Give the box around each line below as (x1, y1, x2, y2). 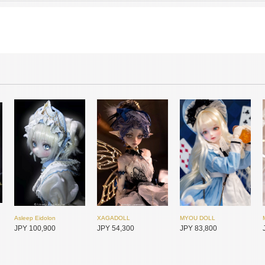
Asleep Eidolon (14, 215, 56, 221)
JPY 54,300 (97, 224, 134, 232)
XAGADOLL (97, 215, 130, 221)
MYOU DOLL (180, 215, 215, 221)
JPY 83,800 (180, 224, 217, 232)
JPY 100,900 (14, 224, 56, 232)
